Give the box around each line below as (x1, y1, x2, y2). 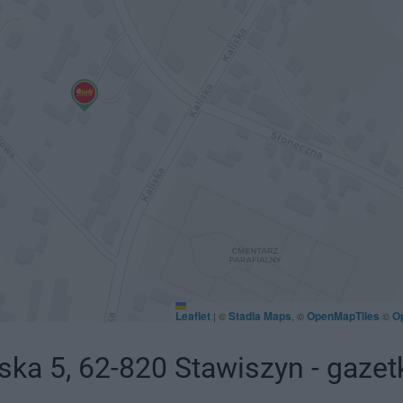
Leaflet (175, 308, 210, 324)
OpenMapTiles (306, 308, 380, 324)
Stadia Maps (228, 308, 291, 324)
